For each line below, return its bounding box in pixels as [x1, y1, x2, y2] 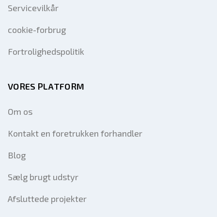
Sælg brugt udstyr [8, 171, 78, 182]
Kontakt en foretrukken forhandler [8, 128, 142, 139]
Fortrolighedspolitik [8, 46, 84, 57]
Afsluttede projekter [8, 193, 87, 204]
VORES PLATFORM [8, 81, 85, 92]
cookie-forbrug [8, 24, 66, 35]
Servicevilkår [8, 2, 59, 13]
